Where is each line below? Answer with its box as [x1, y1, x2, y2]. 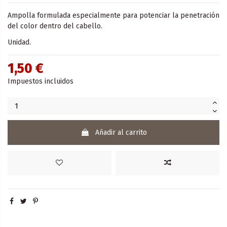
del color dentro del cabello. [8, 22, 102, 31]
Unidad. [8, 38, 31, 47]
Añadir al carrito [95, 128, 147, 137]
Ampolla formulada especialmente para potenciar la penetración [8, 11, 219, 20]
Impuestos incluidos [8, 77, 73, 86]
